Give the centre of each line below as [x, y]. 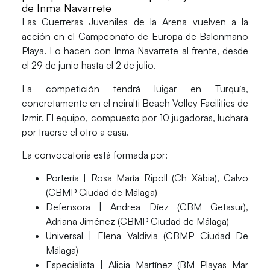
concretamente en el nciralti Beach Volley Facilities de [135, 103]
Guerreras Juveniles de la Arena [115, 22]
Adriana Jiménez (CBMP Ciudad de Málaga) [137, 221]
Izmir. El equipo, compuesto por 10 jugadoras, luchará [135, 117]
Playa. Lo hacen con [67, 51]
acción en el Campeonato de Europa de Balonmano [135, 36]
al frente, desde [215, 51]
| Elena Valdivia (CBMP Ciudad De [166, 236]
